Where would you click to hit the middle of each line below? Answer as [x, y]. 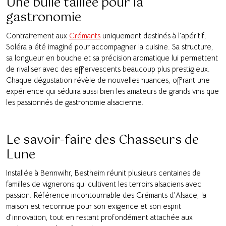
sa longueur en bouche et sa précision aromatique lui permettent [112, 58]
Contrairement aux [38, 35]
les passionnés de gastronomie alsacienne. [75, 102]
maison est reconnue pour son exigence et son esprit [94, 206]
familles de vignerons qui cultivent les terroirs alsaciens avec [104, 184]
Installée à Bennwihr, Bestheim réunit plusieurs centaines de [103, 173]
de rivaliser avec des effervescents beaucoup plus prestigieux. [108, 69]
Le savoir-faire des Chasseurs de [102, 140]
